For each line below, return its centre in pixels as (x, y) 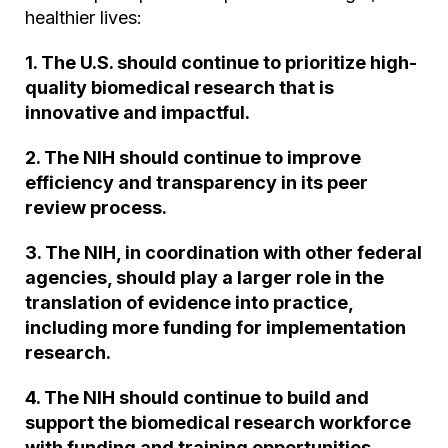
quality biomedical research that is (179, 88)
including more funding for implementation (215, 327)
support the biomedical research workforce (218, 422)
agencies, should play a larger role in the (204, 277)
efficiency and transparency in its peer (196, 183)
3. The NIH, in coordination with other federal (223, 252)
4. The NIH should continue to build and (197, 397)
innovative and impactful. (137, 113)
